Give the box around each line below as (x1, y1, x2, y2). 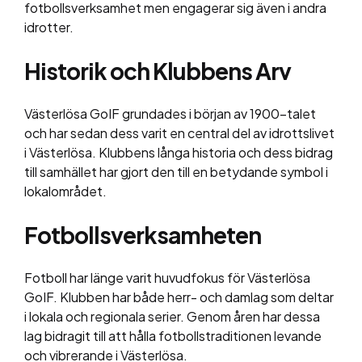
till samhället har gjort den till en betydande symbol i (24, 163, 328, 181)
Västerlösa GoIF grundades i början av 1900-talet (24, 105, 316, 123)
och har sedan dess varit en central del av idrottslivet (24, 124, 335, 142)
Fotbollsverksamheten (24, 221, 261, 250)
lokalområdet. (24, 183, 107, 200)
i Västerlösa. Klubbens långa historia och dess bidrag (24, 144, 333, 162)
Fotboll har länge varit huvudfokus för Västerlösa (24, 269, 310, 287)
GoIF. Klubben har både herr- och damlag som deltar (24, 288, 334, 306)
